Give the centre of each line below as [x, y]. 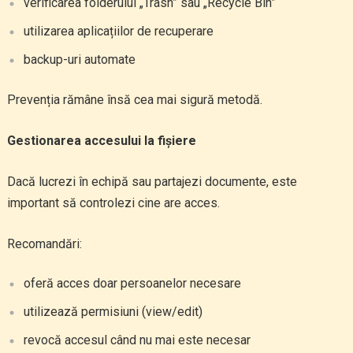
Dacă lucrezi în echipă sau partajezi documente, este [152, 182]
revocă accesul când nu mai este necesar [137, 340]
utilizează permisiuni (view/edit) [113, 312]
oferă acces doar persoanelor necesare [132, 283]
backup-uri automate [79, 59]
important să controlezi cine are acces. [113, 203]
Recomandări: [44, 244]
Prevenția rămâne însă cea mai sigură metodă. [134, 100]
